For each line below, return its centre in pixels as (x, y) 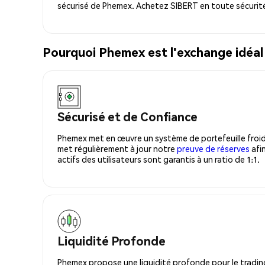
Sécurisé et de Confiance (127, 116)
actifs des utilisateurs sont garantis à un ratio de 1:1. (159, 159)
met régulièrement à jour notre (117, 148)
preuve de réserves (213, 148)
